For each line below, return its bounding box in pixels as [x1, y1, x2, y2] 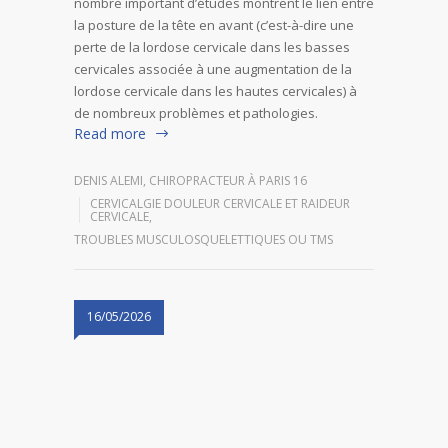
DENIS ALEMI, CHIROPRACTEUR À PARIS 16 [74, 172, 307, 190]
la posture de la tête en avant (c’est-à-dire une [74, 15, 354, 34]
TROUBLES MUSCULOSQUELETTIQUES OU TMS [74, 231, 333, 249]
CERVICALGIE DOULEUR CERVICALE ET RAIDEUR [90, 195, 350, 213]
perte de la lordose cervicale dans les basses [74, 37, 350, 56]
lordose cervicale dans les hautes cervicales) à [74, 81, 357, 100]
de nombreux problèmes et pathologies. [74, 103, 318, 122]
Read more [74, 123, 146, 143]
